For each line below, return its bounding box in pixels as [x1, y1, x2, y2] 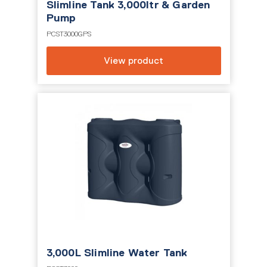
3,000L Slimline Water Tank [46, 247, 188, 259]
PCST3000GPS [46, 30, 91, 38]
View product [104, 55, 163, 66]
